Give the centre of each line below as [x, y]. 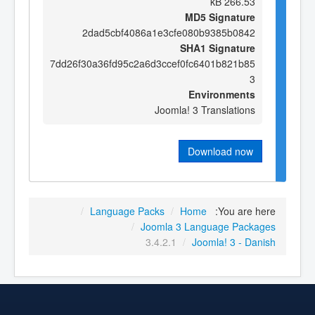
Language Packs [127, 211]
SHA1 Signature [218, 47]
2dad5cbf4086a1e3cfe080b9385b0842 [169, 32]
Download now [220, 151]
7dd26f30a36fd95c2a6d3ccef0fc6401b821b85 [153, 63]
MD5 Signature [220, 17]
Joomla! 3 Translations [205, 109]
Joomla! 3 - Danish [234, 242]
